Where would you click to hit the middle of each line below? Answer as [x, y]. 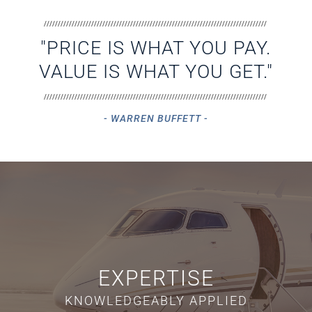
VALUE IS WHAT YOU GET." [156, 72]
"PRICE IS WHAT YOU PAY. [156, 48]
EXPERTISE [156, 279]
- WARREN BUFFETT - [156, 119]
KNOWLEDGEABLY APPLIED [156, 301]
